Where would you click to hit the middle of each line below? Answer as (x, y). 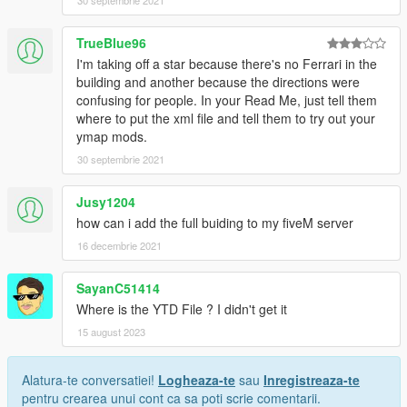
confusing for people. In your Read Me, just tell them (227, 99)
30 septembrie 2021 (121, 159)
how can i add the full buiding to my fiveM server (215, 222)
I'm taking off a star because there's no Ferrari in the (227, 63)
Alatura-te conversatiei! (90, 379)
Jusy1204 (106, 201)
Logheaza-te (197, 379)
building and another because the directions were (218, 81)
